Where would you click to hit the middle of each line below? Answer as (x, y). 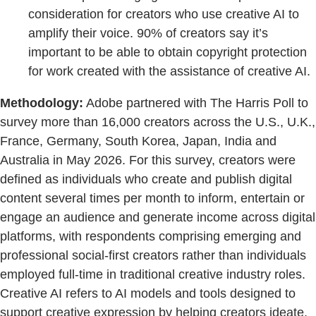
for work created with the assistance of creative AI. (169, 72)
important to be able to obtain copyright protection (168, 53)
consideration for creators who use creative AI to (164, 14)
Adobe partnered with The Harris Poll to (196, 103)
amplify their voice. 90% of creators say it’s (148, 34)
